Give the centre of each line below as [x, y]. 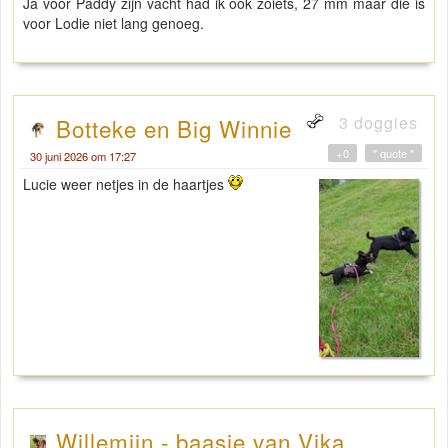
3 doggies [376, 123]
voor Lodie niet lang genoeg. [113, 23]
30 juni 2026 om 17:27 [83, 156]
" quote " [393, 153]
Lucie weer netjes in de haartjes [125, 184]
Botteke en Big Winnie [174, 128]
